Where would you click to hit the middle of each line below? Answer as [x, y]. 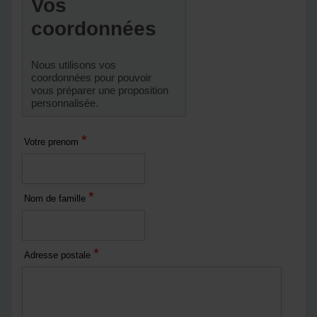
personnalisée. [65, 103]
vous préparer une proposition [100, 90]
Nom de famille [56, 198]
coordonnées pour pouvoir [91, 77]
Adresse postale [59, 255]
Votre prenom [53, 142]
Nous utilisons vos [74, 64]
